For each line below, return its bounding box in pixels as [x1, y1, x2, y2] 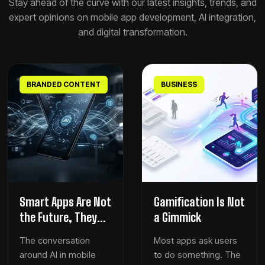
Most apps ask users [154, 235, 237, 246]
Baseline [20, 241, 58, 255]
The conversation [20, 235, 90, 246]
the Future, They [20, 210, 97, 224]
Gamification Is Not [154, 195, 245, 209]
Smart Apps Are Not [20, 195, 111, 209]
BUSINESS [161, 80, 197, 89]
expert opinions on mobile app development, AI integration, [9, 11, 256, 23]
